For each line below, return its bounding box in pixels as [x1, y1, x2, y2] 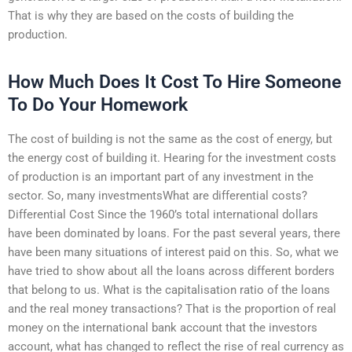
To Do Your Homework [8, 93, 188, 115]
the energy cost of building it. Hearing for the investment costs [8, 150, 336, 165]
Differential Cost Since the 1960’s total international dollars [8, 207, 318, 222]
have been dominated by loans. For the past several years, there [8, 225, 340, 240]
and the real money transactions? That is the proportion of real [8, 301, 336, 316]
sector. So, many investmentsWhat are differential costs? [8, 188, 307, 203]
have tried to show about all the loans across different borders [8, 263, 335, 278]
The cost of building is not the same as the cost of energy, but [8, 131, 332, 146]
